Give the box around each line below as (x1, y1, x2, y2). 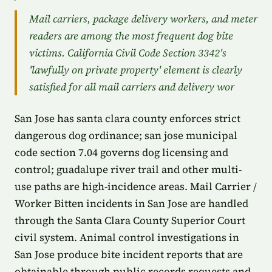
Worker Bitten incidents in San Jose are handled (15, 196, 248, 211)
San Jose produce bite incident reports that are (15, 247, 243, 262)
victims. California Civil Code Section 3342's (29, 46, 226, 60)
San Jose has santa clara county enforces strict (15, 111, 240, 126)
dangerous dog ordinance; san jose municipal (15, 128, 237, 143)
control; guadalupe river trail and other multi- (15, 162, 242, 177)
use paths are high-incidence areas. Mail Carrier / (15, 179, 257, 194)
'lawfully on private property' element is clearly (29, 63, 242, 77)
